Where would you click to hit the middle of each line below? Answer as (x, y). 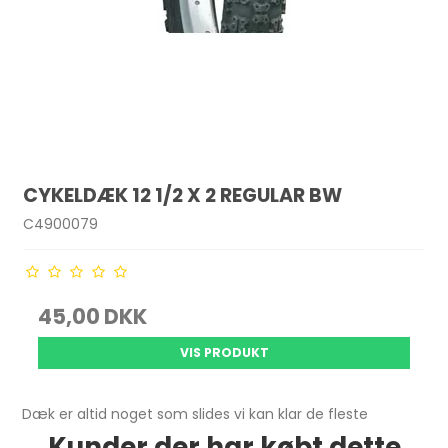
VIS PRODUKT (224, 353)
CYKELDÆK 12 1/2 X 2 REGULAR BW (183, 195)
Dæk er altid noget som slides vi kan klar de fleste (195, 414)
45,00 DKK (93, 317)
